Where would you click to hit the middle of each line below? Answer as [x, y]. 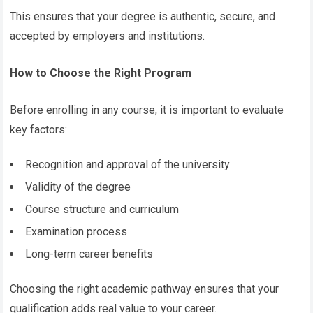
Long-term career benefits [89, 254]
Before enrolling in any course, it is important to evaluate [147, 110]
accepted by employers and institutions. [108, 36]
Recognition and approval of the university [128, 164]
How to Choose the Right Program [101, 73]
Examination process [77, 231]
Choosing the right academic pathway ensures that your [145, 289]
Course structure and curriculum [102, 209]
